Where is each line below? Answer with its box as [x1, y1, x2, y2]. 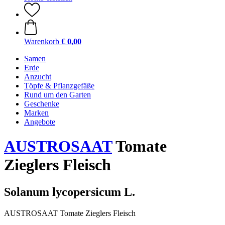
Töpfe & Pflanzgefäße [24, 81, 94, 90]
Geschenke [24, 99, 59, 108]
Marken [24, 108, 49, 117]
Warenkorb [24, 37, 59, 46]
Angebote [24, 118, 55, 126]
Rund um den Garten [24, 90, 91, 99]
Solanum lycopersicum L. [4, 185, 135, 198]
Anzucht [24, 72, 51, 81]
